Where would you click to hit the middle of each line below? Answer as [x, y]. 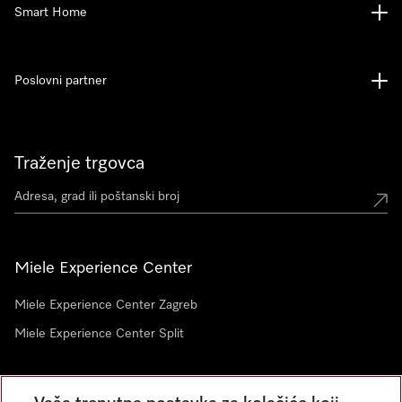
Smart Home [51, 13]
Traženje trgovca [79, 163]
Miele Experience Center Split [99, 334]
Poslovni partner [61, 81]
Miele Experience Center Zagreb [106, 305]
